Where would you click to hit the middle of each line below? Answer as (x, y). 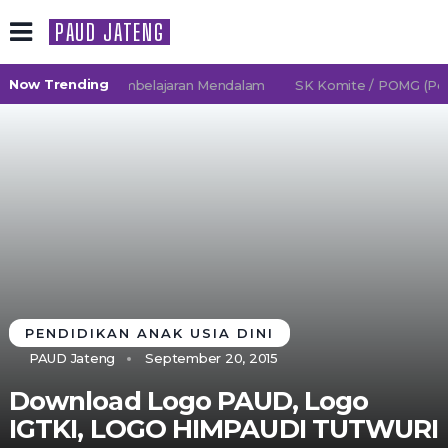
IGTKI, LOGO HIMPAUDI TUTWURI (223, 429)
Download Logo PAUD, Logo (188, 401)
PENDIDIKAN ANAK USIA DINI (149, 333)
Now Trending (58, 83)
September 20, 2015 (211, 358)
